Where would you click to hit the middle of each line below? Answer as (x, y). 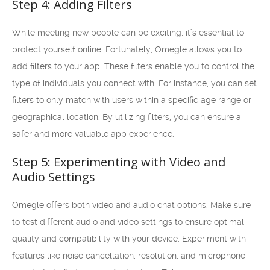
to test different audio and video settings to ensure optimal (128, 222)
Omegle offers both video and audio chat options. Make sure (131, 205)
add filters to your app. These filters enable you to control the (133, 66)
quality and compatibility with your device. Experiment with (129, 239)
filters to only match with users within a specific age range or (132, 100)
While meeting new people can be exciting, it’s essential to (128, 33)
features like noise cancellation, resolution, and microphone (129, 256)
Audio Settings (54, 177)
